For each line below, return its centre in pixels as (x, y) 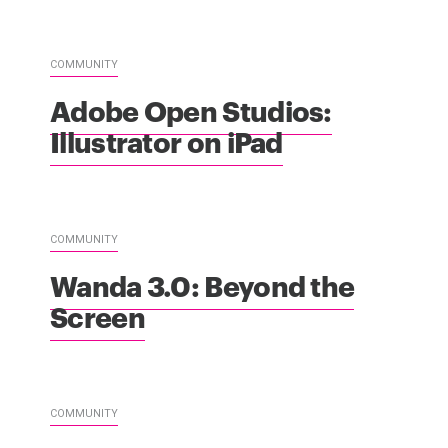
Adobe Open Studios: (191, 109)
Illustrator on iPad (166, 140)
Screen (97, 315)
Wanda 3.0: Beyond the (202, 284)
